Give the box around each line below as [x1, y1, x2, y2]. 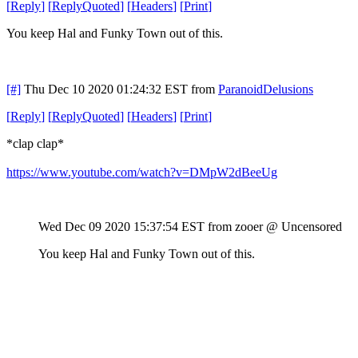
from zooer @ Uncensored [208, 219, 342, 233]
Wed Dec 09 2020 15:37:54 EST [38, 219, 205, 233]
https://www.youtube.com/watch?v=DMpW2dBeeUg [6, 165, 277, 179]
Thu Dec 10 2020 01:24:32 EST [24, 82, 188, 96]
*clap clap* [6, 136, 64, 150]
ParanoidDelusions [218, 82, 313, 96]
